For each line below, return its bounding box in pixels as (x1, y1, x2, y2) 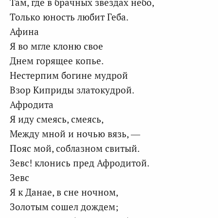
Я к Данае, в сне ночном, (10, 186, 118, 198)
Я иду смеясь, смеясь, (10, 113, 104, 125)
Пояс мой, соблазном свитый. (10, 142, 140, 154)
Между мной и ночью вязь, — (10, 127, 140, 140)
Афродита (10, 98, 54, 110)
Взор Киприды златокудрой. (10, 84, 134, 96)
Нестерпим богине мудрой (10, 69, 128, 81)
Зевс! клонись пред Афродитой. (10, 157, 149, 169)
